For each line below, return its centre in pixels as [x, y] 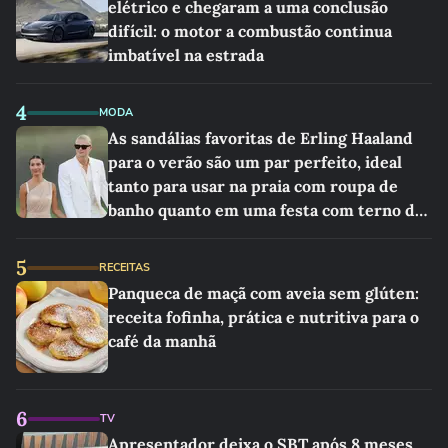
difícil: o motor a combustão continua [250, 31]
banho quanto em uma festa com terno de [266, 210]
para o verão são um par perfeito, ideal [255, 162]
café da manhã [162, 341]
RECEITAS [124, 267]
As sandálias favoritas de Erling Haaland [260, 138]
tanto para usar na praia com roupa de [253, 186]
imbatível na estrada [186, 55]
